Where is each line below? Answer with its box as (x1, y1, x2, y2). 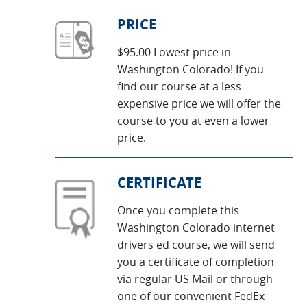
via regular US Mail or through (117, 271, 273, 286)
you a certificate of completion (117, 254, 274, 269)
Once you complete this (117, 203, 239, 218)
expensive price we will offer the (117, 96, 281, 111)
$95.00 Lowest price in (117, 45, 231, 60)
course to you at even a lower (117, 113, 269, 128)
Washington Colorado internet (117, 220, 275, 235)
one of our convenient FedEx (117, 288, 265, 304)
